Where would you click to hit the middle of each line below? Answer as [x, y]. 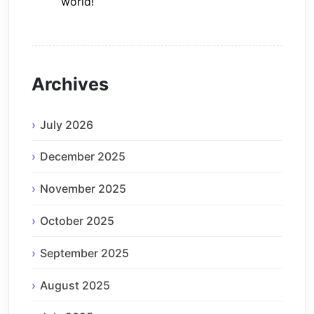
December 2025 [83, 157]
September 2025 [84, 253]
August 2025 [75, 285]
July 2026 [67, 124]
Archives [70, 84]
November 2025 [83, 189]
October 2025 [77, 221]
